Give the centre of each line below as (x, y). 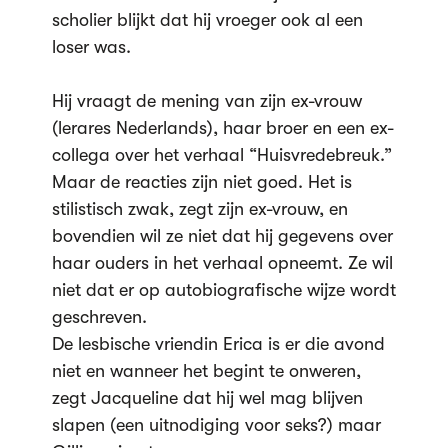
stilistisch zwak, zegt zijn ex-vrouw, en (199, 209)
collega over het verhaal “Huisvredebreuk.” (221, 155)
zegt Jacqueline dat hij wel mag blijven (207, 398)
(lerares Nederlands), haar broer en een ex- (222, 128)
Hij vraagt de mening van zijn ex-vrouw (206, 101)
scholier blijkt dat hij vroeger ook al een (207, 20)
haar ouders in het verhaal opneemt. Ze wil (222, 263)
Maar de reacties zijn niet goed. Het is (201, 182)
